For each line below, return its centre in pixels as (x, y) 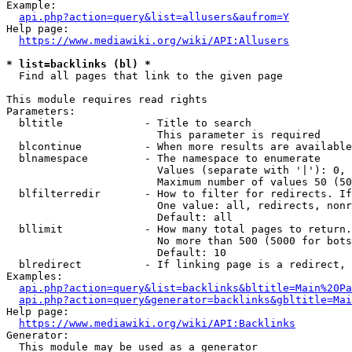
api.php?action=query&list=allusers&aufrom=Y (154, 17)
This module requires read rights (107, 99)
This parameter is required (163, 135)
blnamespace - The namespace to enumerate (163, 158)
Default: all (119, 217)
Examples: (35, 276)
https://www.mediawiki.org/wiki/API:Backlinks (157, 323)
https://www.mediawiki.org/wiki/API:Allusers (154, 40)
